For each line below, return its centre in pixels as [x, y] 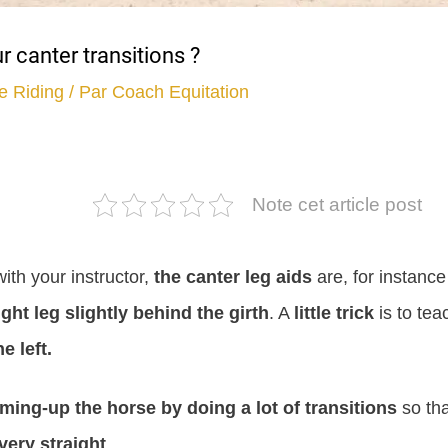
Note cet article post [336, 204]
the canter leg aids [236, 276]
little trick [334, 312]
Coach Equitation [181, 91]
